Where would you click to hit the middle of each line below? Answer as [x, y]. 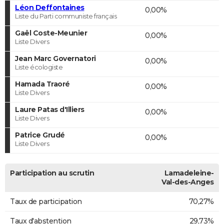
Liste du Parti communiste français [66, 16]
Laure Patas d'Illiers [50, 109]
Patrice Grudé [40, 135]
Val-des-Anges [188, 182]
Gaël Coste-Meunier [51, 33]
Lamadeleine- [189, 173]
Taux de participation [46, 201]
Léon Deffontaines [50, 7]
